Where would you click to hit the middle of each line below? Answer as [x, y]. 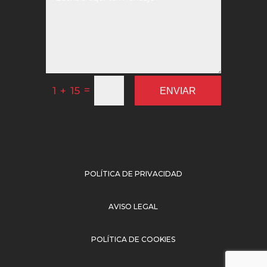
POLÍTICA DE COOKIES [133, 240]
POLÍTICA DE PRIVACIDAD [133, 174]
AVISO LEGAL [133, 207]
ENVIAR [178, 91]
